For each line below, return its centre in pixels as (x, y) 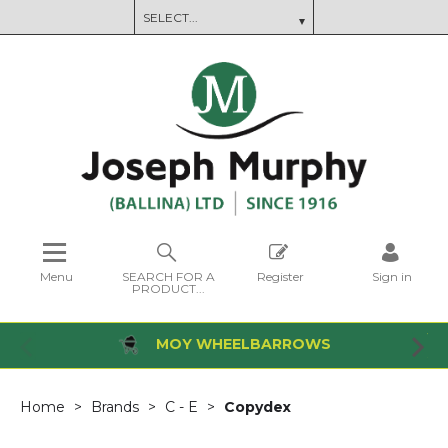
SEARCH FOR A (168, 276)
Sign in (392, 276)
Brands (117, 406)
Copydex (257, 406)
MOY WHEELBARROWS (241, 343)
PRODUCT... (168, 288)
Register (280, 276)
